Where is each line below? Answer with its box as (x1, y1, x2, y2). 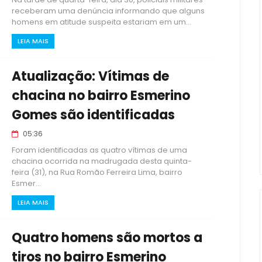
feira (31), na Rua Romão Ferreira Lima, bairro (12, 167, 182, 178)
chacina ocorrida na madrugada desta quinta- (12, 156, 192, 167)
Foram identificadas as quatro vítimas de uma (12, 144, 187, 156)
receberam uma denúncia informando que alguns (12, 5, 205, 16)
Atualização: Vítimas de (12, 67, 169, 85)
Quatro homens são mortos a (12, 229, 202, 247)
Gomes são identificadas (12, 106, 175, 124)
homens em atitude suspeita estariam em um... (12, 16, 191, 27)
